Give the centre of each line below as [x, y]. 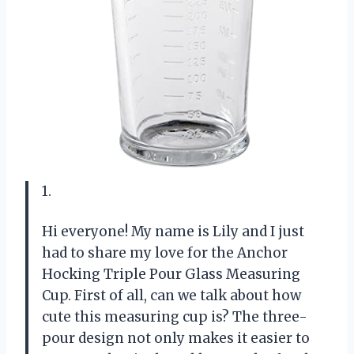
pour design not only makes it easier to [176, 338]
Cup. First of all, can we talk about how [171, 295]
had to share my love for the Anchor [165, 252]
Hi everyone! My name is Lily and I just [173, 231]
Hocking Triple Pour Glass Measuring [171, 274]
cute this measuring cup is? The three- [175, 316]
